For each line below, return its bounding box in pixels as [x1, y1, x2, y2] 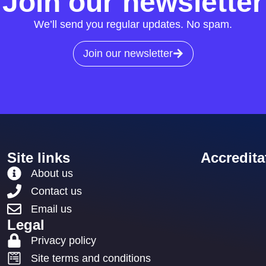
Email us [31, 202, 72, 215]
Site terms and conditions [31, 252, 151, 264]
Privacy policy [31, 234, 97, 246]
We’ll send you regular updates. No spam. [34, 18, 232, 31]
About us [31, 167, 74, 179]
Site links [7, 149, 71, 166]
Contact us [31, 185, 83, 197]
